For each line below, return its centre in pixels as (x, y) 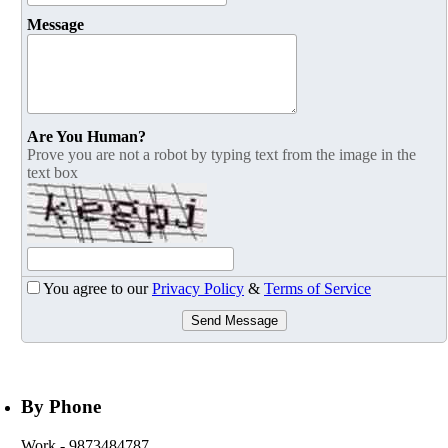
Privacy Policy (198, 289)
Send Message (234, 321)
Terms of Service (317, 289)
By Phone (61, 407)
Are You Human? (86, 137)
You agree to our (97, 289)
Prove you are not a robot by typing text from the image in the (221, 155)
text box (52, 173)
